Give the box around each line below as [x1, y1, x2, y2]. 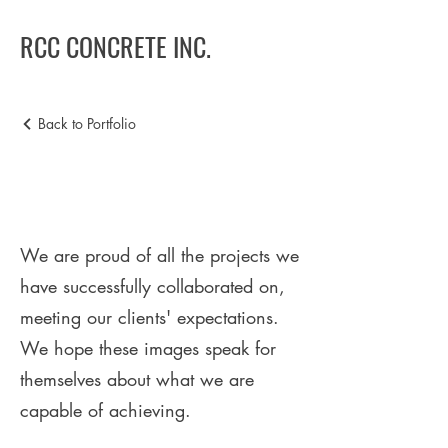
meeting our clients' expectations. [20, 305, 279, 329]
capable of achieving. [20, 398, 191, 422]
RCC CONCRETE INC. [20, 27, 211, 66]
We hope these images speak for [20, 336, 276, 360]
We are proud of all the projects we [20, 243, 299, 267]
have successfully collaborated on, [20, 274, 285, 298]
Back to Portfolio [38, 114, 136, 133]
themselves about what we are [20, 367, 254, 391]
